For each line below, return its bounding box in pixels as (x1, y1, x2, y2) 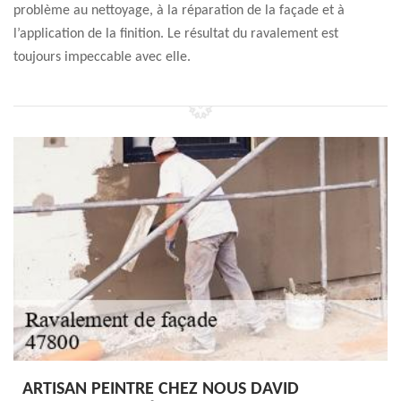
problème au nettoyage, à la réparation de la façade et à (13, 4, 345, 18)
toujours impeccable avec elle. (13, 50, 191, 64)
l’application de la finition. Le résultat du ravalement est (13, 27, 338, 41)
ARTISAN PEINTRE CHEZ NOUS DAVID (22, 380, 299, 398)
